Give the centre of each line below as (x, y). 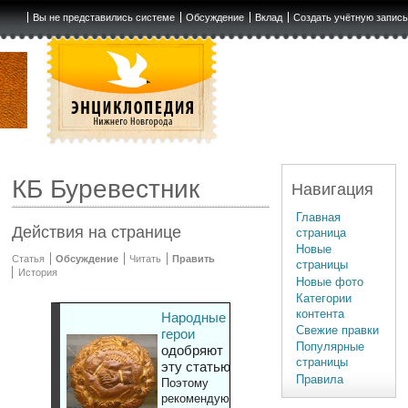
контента (321, 313)
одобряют (192, 351)
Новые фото (330, 281)
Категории (324, 298)
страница (321, 232)
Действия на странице (97, 233)
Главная (319, 217)
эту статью (195, 367)
